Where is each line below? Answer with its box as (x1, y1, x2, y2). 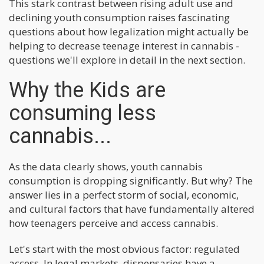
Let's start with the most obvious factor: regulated (9, 242, 240, 256)
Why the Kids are (9, 77, 166, 103)
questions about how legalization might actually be (9, 24, 249, 38)
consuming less (9, 100, 156, 126)
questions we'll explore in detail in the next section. (9, 52, 245, 67)
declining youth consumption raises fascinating (9, 10, 230, 24)
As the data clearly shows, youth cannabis (9, 159, 203, 173)
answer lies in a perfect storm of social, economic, (9, 187, 239, 202)
